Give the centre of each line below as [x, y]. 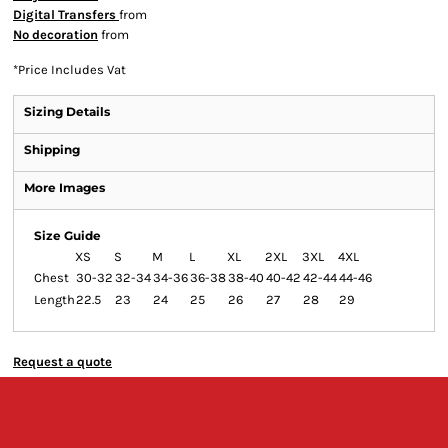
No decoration [55, 34]
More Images [64, 187]
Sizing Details [67, 111]
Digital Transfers [66, 14]
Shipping [52, 149]
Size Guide [67, 235]
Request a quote [62, 361]
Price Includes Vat [72, 69]
